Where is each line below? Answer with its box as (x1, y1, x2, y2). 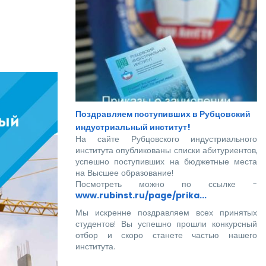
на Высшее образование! (75, 167, 173, 179)
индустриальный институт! (75, 121, 191, 134)
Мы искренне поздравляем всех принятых (75, 207, 257, 219)
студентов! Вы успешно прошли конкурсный (75, 218, 257, 230)
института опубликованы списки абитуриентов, (75, 144, 257, 157)
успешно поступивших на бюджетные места (75, 156, 257, 168)
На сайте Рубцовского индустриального (75, 133, 257, 145)
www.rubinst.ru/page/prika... (75, 189, 207, 202)
